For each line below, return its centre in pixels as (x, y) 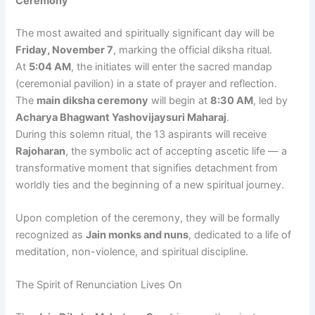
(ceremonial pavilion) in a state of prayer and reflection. (147, 83)
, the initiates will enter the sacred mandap (172, 66)
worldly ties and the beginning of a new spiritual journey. (150, 185)
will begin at (180, 100)
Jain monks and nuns (137, 234)
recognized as (51, 234)
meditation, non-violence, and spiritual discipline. (132, 251)
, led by (271, 100)
